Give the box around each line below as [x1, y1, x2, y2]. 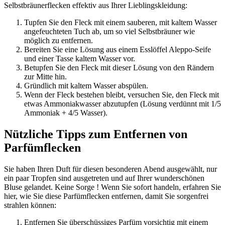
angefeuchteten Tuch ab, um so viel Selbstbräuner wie [24, 27, 195, 36]
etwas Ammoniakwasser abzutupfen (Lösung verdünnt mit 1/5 [24, 99, 221, 108]
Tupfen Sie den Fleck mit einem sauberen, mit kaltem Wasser [24, 18, 217, 27]
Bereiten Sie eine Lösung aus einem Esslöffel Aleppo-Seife [24, 45, 211, 54]
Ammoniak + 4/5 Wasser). [24, 108, 107, 118]
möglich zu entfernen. [24, 36, 93, 45]
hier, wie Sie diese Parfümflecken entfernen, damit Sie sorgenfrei [4, 191, 208, 200]
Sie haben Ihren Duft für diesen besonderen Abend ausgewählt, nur [4, 164, 217, 173]
